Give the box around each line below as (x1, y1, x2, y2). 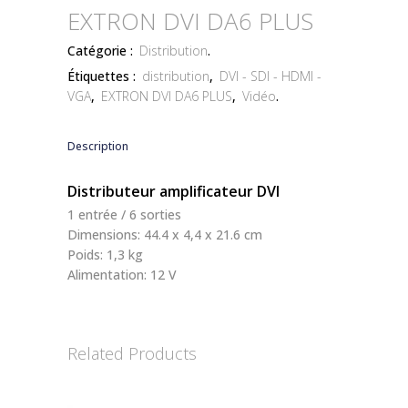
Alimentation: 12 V (67, 266, 177, 284)
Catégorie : (67, 42, 137, 60)
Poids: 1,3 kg (67, 246, 143, 264)
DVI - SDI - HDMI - (219, 67, 321, 86)
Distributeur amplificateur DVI (67, 181, 280, 202)
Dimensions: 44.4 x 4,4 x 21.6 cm (67, 226, 262, 244)
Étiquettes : (67, 67, 139, 86)
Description (67, 138, 128, 155)
